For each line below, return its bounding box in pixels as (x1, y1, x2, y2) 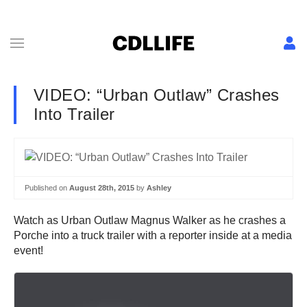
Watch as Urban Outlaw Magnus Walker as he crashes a (14, 214, 286, 227)
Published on (25, 183, 69, 192)
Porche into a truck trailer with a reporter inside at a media (14, 230, 292, 242)
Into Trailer (34, 105, 115, 123)
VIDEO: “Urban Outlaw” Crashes (34, 86, 280, 104)
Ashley (147, 183, 171, 192)
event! (14, 245, 43, 257)
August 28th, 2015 (69, 183, 134, 192)
